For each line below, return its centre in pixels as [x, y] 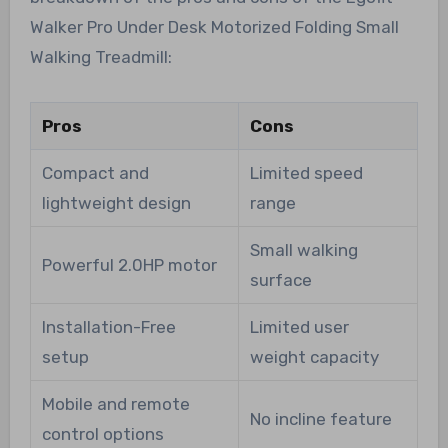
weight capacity [314, 356]
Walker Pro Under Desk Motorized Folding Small [214, 26]
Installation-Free [108, 326]
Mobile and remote [115, 403]
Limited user [299, 326]
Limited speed [306, 172]
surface [280, 279]
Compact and [95, 172]
